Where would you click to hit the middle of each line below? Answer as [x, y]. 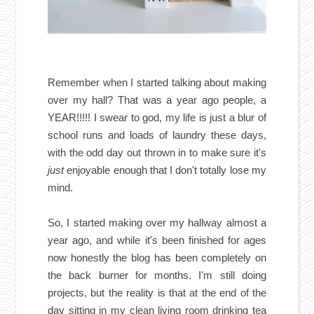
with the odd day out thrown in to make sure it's [157, 153]
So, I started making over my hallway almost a [157, 223]
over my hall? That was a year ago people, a [157, 100]
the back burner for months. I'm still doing [157, 275]
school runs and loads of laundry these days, [157, 135]
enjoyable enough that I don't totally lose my [166, 170]
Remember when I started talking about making [157, 83]
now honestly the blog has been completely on [157, 258]
